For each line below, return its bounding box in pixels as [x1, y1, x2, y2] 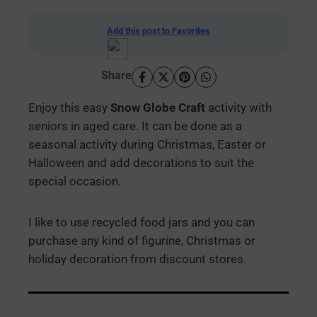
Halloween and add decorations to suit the [28, 156, 254, 170]
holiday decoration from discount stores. [28, 252, 246, 266]
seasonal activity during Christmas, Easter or [28, 137, 266, 151]
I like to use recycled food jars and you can [28, 215, 255, 229]
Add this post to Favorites [107, 25, 210, 36]
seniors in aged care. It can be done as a [28, 119, 242, 133]
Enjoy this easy [28, 100, 110, 115]
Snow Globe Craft [110, 100, 205, 115]
